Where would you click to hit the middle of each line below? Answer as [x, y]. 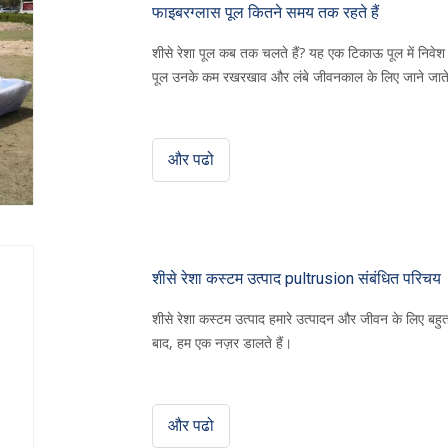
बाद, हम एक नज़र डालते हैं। [222, 342]
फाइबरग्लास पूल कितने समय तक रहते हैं [265, 12]
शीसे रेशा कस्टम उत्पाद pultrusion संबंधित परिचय [296, 278]
